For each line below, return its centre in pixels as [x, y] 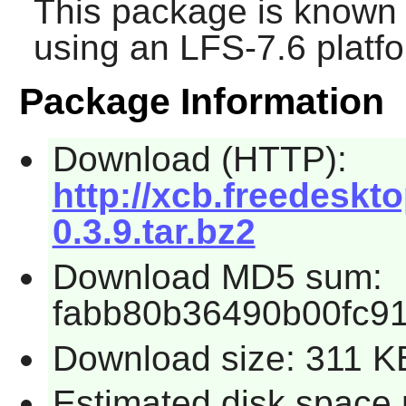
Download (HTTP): [199, 159]
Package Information [201, 102]
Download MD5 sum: [217, 276]
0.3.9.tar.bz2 [154, 232]
